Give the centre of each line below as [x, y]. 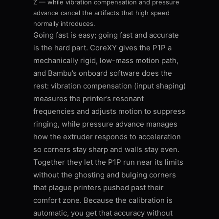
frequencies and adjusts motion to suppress [109, 111]
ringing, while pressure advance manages [105, 124]
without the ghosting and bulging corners [105, 175]
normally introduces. [64, 24]
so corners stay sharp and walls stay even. [106, 150]
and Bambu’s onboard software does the [103, 73]
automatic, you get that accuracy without [103, 213]
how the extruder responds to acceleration [107, 137]
